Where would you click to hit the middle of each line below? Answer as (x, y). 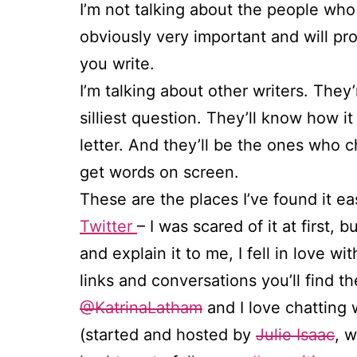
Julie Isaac (295, 335)
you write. (117, 64)
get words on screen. (159, 173)
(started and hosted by (168, 335)
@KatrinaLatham (141, 308)
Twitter (108, 227)
